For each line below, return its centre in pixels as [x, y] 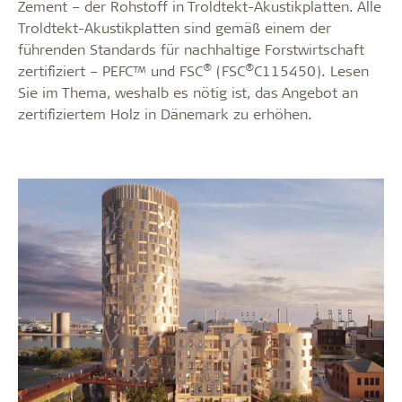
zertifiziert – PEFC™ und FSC [110, 71]
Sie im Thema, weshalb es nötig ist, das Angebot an [188, 92]
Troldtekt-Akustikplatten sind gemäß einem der [175, 28]
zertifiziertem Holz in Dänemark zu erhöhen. [165, 114]
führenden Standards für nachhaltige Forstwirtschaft [191, 49]
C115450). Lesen [311, 71]
